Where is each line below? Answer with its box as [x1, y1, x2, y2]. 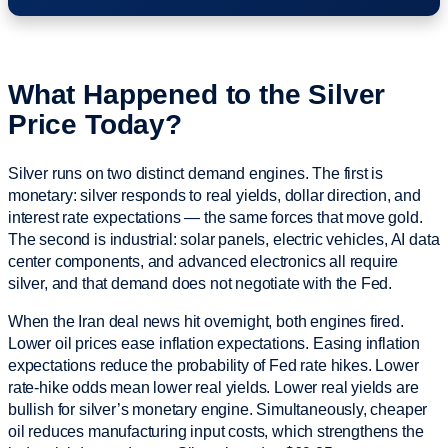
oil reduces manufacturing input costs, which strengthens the [8, 422, 424, 440]
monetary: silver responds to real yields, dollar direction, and [8, 186, 421, 204]
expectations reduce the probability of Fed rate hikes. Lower [8, 356, 419, 374]
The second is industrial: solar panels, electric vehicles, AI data [8, 230, 440, 248]
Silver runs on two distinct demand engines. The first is [8, 164, 384, 182]
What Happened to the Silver [8, 78, 386, 110]
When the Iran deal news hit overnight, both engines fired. [8, 312, 404, 330]
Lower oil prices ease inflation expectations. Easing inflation [8, 334, 421, 352]
